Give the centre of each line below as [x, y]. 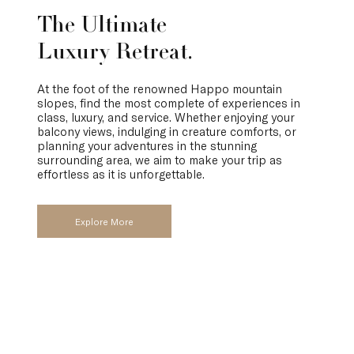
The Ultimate [102, 27]
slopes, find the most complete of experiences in [168, 103]
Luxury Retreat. [115, 54]
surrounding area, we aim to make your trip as [159, 160]
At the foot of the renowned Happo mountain [159, 89]
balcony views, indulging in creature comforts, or [166, 132]
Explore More [104, 222]
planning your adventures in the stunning [147, 146]
